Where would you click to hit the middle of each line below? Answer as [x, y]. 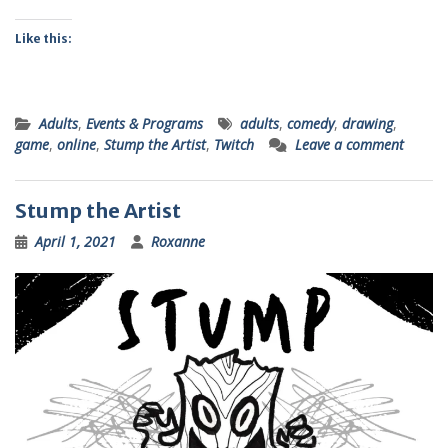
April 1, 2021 [75, 241]
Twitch [234, 144]
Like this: [43, 38]
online [76, 144]
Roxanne [178, 241]
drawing [367, 123]
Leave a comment [349, 144]
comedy [310, 123]
